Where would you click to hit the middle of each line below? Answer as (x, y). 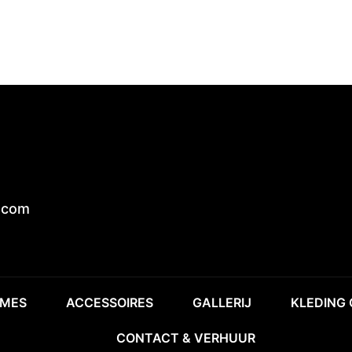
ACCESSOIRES (110, 302)
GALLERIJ (222, 302)
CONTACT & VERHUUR (186, 338)
